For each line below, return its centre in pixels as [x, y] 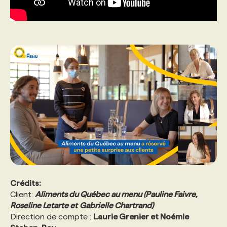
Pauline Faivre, [171, 194]
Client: [23, 194]
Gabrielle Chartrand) [117, 205]
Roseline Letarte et [44, 205]
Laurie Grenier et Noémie [141, 216]
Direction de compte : [52, 216]
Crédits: [26, 183]
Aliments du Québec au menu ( [90, 194]
